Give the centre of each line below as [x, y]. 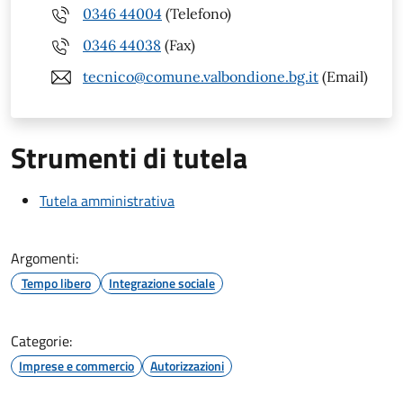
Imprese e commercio [76, 365]
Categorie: [41, 340]
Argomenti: [45, 258]
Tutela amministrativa [107, 200]
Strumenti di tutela [129, 157]
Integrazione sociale [162, 282]
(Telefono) [197, 14]
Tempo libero [56, 282]
